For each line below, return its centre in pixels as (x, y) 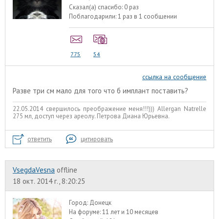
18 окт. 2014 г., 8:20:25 (49, 181)
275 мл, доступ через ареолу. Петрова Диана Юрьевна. (91, 116)
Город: (79, 202)
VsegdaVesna (34, 170)
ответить (40, 139)
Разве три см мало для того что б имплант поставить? (100, 90)
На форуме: (86, 212)
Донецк (101, 202)
